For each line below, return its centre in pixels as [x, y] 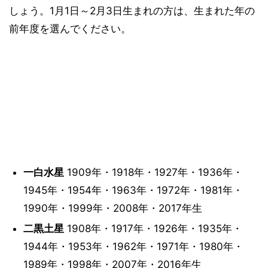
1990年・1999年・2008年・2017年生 [112, 208]
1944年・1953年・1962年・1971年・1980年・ [133, 246]
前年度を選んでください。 [70, 29]
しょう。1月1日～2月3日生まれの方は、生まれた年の [132, 11]
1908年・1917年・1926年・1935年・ [153, 229]
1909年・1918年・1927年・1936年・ [153, 172]
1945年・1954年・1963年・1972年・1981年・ [133, 190]
